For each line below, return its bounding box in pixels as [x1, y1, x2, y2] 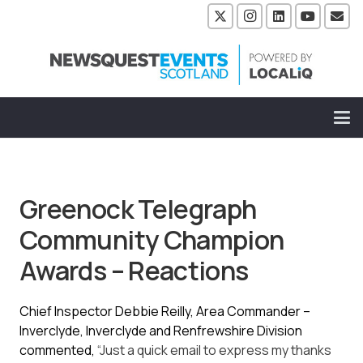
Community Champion [19, 222, 284, 258]
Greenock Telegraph [19, 191, 257, 228]
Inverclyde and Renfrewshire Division [86, 322, 302, 340]
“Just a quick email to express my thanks [95, 341, 331, 360]
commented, [19, 341, 95, 360]
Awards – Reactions [19, 253, 249, 289]
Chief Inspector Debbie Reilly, [19, 302, 196, 321]
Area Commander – [196, 302, 310, 321]
